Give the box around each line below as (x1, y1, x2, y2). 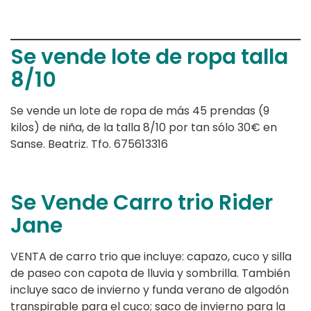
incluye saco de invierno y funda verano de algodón (10, 282, 289, 299)
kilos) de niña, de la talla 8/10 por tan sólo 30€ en (10, 119, 277, 136)
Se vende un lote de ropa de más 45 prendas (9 (10, 103, 269, 119)
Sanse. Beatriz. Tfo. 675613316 (10, 136, 168, 153)
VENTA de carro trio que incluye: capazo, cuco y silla (10, 249, 292, 265)
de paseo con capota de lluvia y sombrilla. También (10, 265, 290, 282)
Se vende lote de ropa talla (10, 42, 288, 72)
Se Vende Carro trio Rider (10, 188, 273, 218)
